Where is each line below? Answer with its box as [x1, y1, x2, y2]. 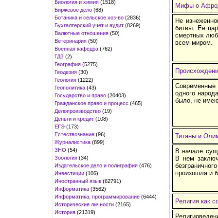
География [54, 61, 81, 67]
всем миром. [175, 38, 213, 46]
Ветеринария [54, 37, 87, 44]
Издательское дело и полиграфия [54, 162, 138, 168]
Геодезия [54, 69, 77, 75]
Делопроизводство [54, 108, 101, 114]
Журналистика [54, 139, 91, 145]
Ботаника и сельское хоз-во [54, 14, 124, 20]
